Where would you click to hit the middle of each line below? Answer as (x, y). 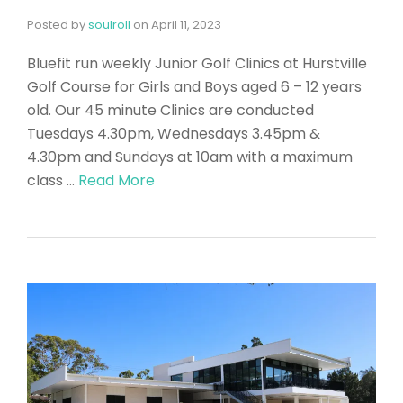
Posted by (58, 25)
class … (53, 180)
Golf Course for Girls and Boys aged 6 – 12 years (194, 87)
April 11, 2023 (186, 25)
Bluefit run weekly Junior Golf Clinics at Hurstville (197, 63)
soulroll (109, 25)
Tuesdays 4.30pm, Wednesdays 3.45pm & (174, 134)
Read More (116, 180)
